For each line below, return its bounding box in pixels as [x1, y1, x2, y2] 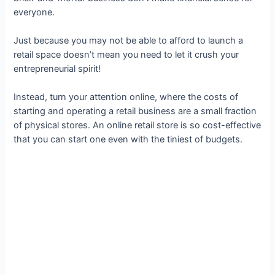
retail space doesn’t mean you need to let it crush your [14, 49, 239, 61]
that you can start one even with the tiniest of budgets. [14, 134, 243, 145]
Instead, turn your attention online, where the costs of [14, 91, 239, 103]
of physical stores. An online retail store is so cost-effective [14, 120, 261, 131]
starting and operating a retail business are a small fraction [14, 106, 257, 117]
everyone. [14, 6, 55, 18]
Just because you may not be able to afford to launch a [14, 35, 244, 47]
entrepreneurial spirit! [14, 63, 101, 75]
